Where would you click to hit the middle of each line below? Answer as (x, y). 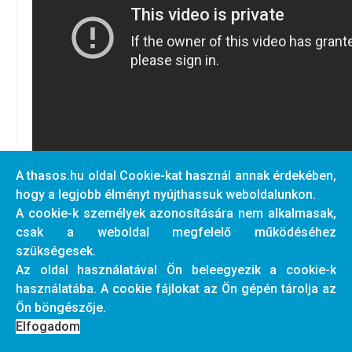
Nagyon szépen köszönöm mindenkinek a (176, 317)
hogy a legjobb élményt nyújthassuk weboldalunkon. (166, 194)
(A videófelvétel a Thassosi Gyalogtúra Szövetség (176, 261)
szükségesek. (56, 251)
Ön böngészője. (61, 308)
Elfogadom (48, 326)
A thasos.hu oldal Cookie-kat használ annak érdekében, (176, 176)
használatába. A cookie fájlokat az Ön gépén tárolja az (176, 289)
